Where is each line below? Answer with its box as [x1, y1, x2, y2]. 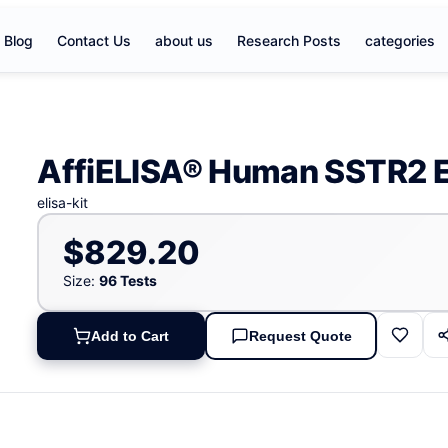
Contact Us [57, 31, 131, 49]
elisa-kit [37, 194, 89, 211]
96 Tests [98, 271, 157, 289]
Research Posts [237, 31, 341, 49]
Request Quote [248, 328, 352, 345]
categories [365, 31, 435, 49]
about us [155, 31, 213, 49]
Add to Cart [91, 328, 170, 345]
